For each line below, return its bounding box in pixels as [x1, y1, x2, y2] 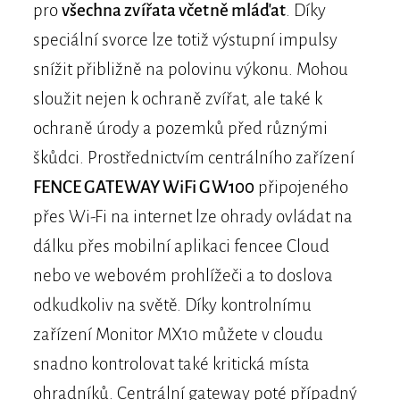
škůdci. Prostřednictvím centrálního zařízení [32, 148, 354, 168]
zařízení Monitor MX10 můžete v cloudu [32, 325, 323, 345]
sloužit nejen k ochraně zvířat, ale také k [32, 89, 322, 109]
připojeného [254, 178, 348, 197]
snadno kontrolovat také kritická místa [32, 354, 310, 374]
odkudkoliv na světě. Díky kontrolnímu [32, 296, 312, 315]
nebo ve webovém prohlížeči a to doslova [32, 266, 333, 286]
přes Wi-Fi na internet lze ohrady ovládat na [32, 207, 353, 227]
